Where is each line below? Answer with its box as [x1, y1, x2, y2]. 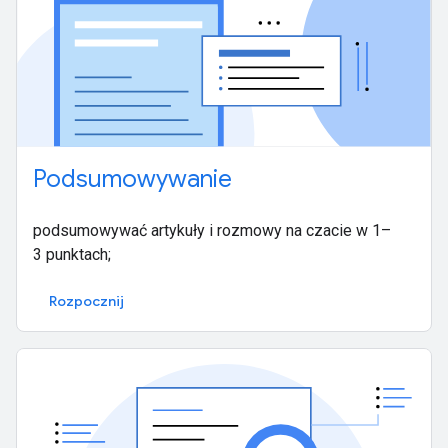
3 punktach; [33, 244, 111, 264]
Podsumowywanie [33, 163, 232, 194]
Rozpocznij [49, 291, 124, 310]
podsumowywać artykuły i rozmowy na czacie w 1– [33, 220, 391, 240]
